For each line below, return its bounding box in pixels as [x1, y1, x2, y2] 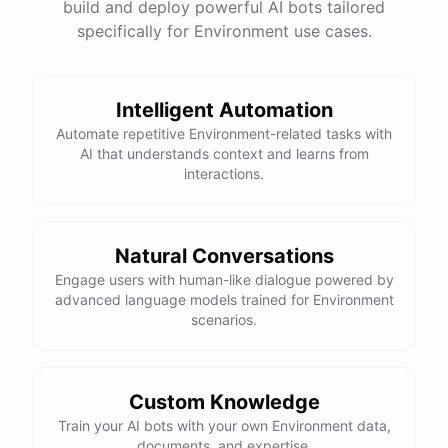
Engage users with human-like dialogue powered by [54, 271, 394, 288]
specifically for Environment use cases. [76, 21, 372, 41]
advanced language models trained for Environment [54, 291, 394, 308]
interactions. [184, 165, 264, 182]
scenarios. [191, 311, 257, 328]
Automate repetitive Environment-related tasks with [56, 125, 392, 142]
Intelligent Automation [115, 98, 333, 122]
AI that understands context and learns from [79, 145, 369, 162]
